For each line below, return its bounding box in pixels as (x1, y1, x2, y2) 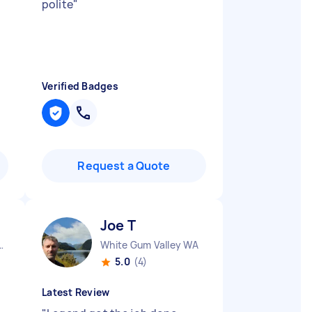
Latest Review (42, 286, 110, 299)
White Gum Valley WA (100, 238, 198, 251)
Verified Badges (42, 79, 118, 93)
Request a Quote (77, 158, 171, 173)
